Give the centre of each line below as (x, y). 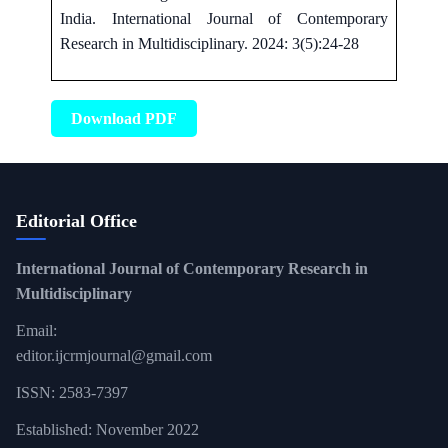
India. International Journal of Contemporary (224, 18)
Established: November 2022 (107, 429)
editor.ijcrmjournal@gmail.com (114, 355)
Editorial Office (76, 220)
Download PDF (124, 118)
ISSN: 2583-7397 (72, 392)
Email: (36, 330)
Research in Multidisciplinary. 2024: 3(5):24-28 (209, 43)
